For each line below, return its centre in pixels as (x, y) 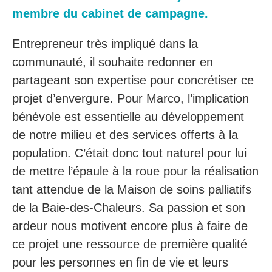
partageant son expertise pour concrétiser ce (133, 80)
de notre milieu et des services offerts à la (125, 135)
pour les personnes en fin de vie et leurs (120, 262)
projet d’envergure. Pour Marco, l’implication (131, 98)
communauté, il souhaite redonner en (113, 62)
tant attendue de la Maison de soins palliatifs (132, 189)
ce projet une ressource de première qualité (130, 244)
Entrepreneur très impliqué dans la (105, 44)
